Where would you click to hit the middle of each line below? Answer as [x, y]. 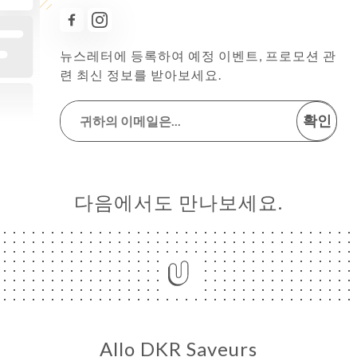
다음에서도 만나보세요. [178, 202]
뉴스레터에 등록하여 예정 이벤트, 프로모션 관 [198, 55]
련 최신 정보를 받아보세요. [141, 74]
